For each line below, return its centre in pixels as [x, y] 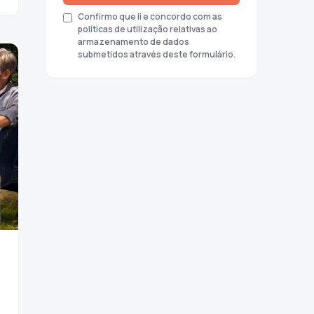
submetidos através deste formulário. [157, 54]
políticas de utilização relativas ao [148, 29]
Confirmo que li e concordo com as [150, 16]
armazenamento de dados [134, 42]
